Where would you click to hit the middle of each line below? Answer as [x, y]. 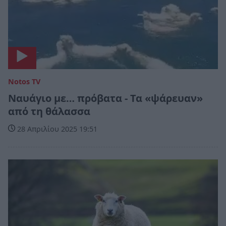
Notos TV [24, 82]
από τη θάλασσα [49, 111]
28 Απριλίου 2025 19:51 [56, 129]
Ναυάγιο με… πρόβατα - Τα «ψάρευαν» [105, 98]
